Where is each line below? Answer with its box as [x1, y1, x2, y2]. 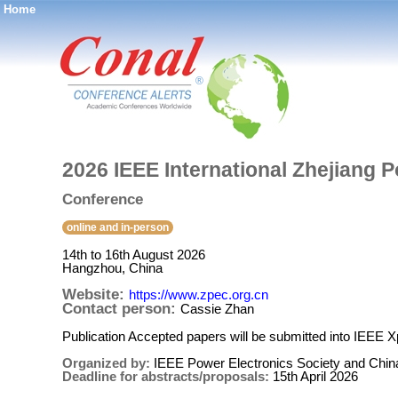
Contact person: [62, 300, 180, 317]
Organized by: [62, 355, 154, 370]
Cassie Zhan [180, 301, 254, 316]
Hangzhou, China [62, 260, 163, 275]
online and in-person [67, 221, 169, 234]
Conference [62, 191, 143, 208]
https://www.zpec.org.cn [129, 287, 268, 302]
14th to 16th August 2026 [62, 247, 205, 262]
